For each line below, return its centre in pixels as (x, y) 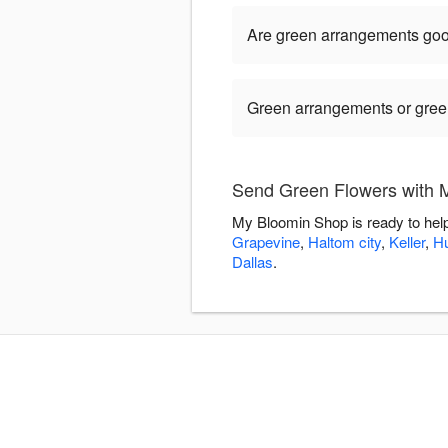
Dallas (252, 262)
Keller (407, 242)
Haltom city (344, 242)
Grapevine (266, 242)
